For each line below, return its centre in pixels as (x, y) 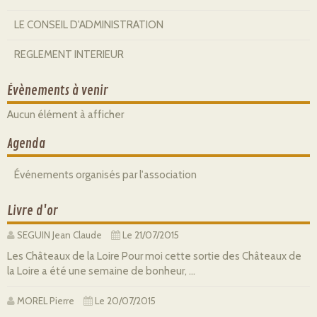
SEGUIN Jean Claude (58, 235)
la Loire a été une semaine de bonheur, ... (101, 271)
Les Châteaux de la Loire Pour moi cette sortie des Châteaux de (154, 257)
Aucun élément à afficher (65, 115)
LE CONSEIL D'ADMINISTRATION (89, 25)
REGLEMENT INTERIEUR (69, 54)
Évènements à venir (58, 91)
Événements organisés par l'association (105, 175)
